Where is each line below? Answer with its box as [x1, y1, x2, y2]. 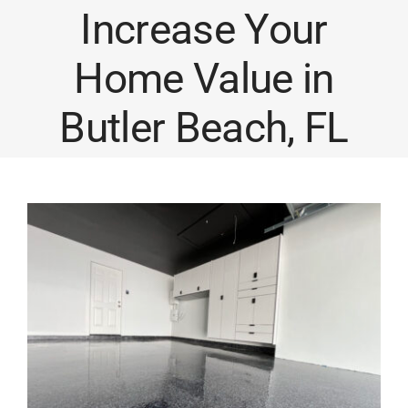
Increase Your [80, 5, 328, 54]
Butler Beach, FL [59, 104, 349, 152]
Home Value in [74, 55, 334, 103]
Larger [26, 236, 80, 260]
